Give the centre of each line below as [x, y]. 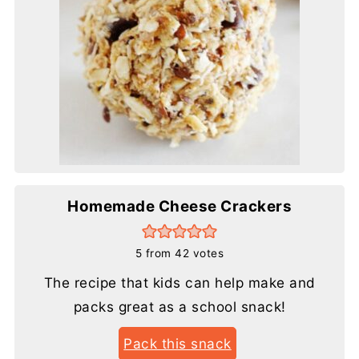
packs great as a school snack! [179, 306]
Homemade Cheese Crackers [179, 206]
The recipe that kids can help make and [179, 282]
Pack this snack [177, 343]
